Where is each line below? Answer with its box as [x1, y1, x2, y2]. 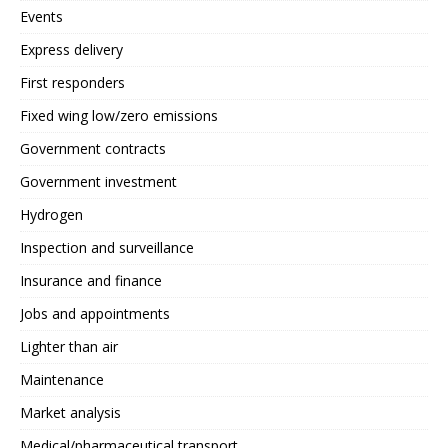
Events [20, 6, 63, 26]
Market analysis [20, 402, 121, 422]
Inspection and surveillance [20, 237, 194, 257]
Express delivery [20, 39, 123, 59]
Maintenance [20, 369, 104, 389]
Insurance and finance [20, 270, 162, 290]
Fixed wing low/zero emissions [20, 105, 218, 125]
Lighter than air [20, 336, 118, 356]
